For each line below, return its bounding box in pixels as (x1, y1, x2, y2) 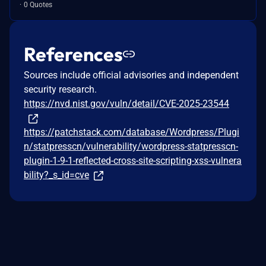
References (24, 42, 123, 66)
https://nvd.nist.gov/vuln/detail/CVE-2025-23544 (24, 97, 229, 109)
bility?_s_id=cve (24, 169, 89, 180)
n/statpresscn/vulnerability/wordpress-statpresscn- (24, 140, 238, 152)
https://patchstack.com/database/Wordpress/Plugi (24, 126, 239, 138)
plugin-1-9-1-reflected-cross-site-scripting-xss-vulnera (24, 154, 242, 166)
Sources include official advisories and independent (24, 69, 239, 81)
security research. (24, 83, 97, 95)
